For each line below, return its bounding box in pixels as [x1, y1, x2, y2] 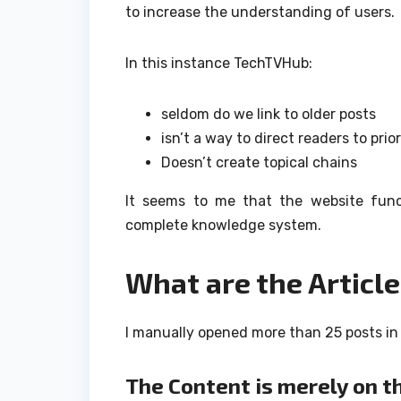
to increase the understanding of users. [125, 3, 395, 21]
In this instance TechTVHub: [125, 54, 312, 72]
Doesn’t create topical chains [161, 153, 357, 171]
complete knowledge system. [125, 216, 321, 234]
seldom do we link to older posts [161, 105, 376, 123]
